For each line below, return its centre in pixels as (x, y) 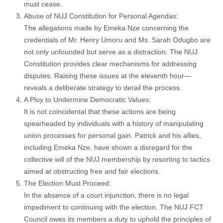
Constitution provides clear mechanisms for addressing (110, 64)
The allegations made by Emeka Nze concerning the (106, 28)
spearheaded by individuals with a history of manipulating (114, 123)
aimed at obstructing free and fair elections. (92, 171)
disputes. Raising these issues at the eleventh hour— (108, 76)
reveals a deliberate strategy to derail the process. (103, 88)
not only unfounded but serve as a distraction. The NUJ (111, 52)
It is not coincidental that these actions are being (100, 111)
